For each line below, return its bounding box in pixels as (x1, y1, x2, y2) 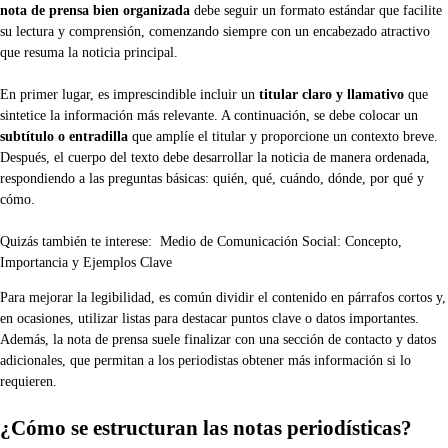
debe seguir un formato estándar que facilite (190, 2, 442, 18)
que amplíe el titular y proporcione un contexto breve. (128, 128, 438, 144)
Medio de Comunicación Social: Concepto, (160, 233, 402, 249)
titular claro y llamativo (259, 86, 404, 102)
